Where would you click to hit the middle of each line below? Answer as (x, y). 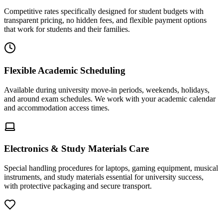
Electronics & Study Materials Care (76, 149)
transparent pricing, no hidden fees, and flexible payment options (105, 20)
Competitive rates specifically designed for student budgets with (104, 11)
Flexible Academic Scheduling (65, 70)
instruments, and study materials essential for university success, (104, 177)
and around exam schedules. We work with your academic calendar (110, 99)
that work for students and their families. (67, 29)
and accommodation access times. (57, 108)
